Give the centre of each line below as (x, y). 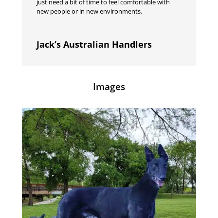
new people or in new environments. (89, 11)
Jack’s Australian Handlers (94, 45)
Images (109, 87)
